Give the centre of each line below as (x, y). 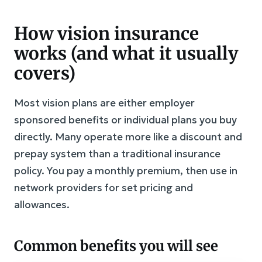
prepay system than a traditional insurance (117, 154)
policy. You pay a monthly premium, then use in (126, 171)
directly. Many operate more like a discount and (128, 137)
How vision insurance (106, 33)
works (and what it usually (126, 53)
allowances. (42, 205)
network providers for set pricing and (104, 188)
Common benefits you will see (116, 246)
